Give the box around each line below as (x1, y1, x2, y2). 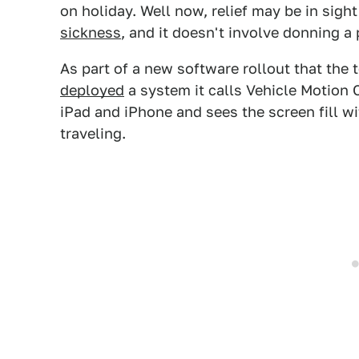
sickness (60, 24, 121, 41)
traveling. (60, 125, 126, 142)
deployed (60, 82, 124, 99)
